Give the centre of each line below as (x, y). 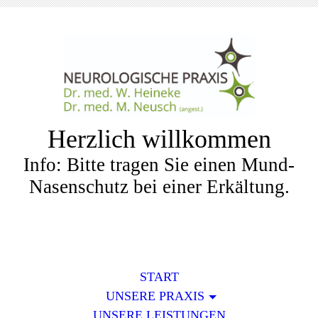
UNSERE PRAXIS (155, 296)
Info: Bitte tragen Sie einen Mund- (159, 165)
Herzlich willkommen (159, 139)
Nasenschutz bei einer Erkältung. (159, 187)
